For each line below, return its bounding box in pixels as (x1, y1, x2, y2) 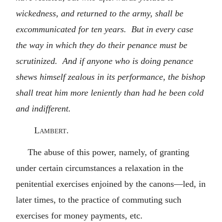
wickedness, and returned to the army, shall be (16, 8, 183, 18)
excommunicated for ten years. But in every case (16, 24, 193, 34)
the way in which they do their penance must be (16, 40, 187, 50)
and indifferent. (16, 103, 71, 113)
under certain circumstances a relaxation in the (16, 163, 183, 173)
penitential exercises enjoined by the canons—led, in (16, 178, 206, 189)
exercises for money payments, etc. (16, 210, 143, 221)
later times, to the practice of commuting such (16, 194, 181, 205)
